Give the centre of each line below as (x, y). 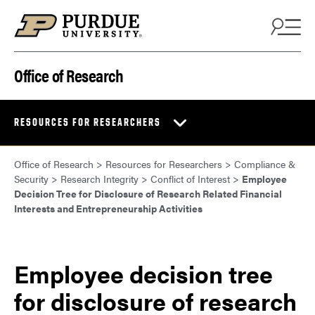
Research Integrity (99, 179)
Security (31, 179)
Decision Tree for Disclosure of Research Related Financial (148, 194)
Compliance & (265, 164)
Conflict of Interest (190, 179)
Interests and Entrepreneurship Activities (108, 208)
